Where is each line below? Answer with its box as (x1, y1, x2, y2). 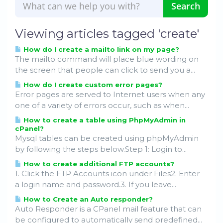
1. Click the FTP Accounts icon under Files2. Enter (15, 169, 200, 179)
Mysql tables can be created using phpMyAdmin (15, 133, 199, 143)
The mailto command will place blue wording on (15, 54, 199, 64)
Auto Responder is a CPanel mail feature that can (15, 204, 202, 214)
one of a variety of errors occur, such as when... (15, 101, 189, 111)
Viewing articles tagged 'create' (15, 26, 199, 41)
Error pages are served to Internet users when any (15, 90, 205, 100)
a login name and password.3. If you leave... (15, 180, 176, 190)
